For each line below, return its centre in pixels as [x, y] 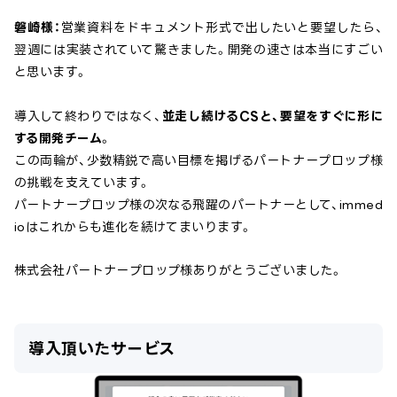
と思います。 [51, 72]
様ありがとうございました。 [261, 270]
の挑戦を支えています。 [82, 183]
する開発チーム [58, 138]
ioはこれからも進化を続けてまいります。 [133, 227]
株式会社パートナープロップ [97, 270]
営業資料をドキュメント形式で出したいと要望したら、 [222, 27]
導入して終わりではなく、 [88, 116]
